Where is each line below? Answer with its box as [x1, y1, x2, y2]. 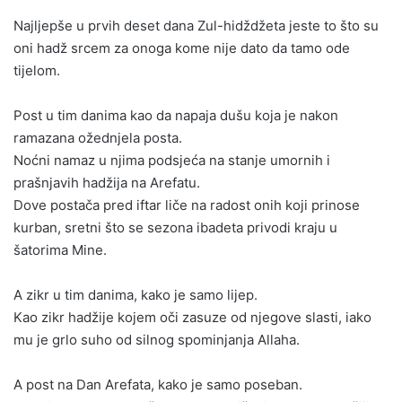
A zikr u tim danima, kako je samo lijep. [13, 286, 258, 304]
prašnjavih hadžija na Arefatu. [13, 174, 200, 192]
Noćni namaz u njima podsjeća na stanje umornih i [13, 152, 330, 170]
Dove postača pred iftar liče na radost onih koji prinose [13, 197, 360, 214]
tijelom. [13, 62, 60, 80]
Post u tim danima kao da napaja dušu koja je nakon [13, 107, 338, 125]
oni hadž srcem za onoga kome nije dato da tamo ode [13, 39, 350, 57]
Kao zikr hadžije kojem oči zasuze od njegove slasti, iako [13, 309, 371, 327]
